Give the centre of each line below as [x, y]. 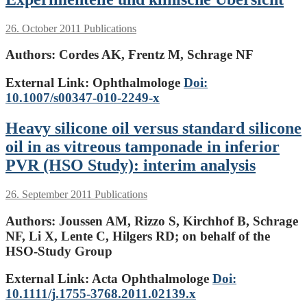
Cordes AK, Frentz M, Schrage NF [155, 55]
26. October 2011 [43, 28]
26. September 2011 [49, 194]
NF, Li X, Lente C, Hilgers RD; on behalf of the [138, 236]
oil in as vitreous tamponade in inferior [143, 146]
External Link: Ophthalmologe [95, 82]
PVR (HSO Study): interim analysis [131, 165]
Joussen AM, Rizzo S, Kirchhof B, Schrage [177, 221]
